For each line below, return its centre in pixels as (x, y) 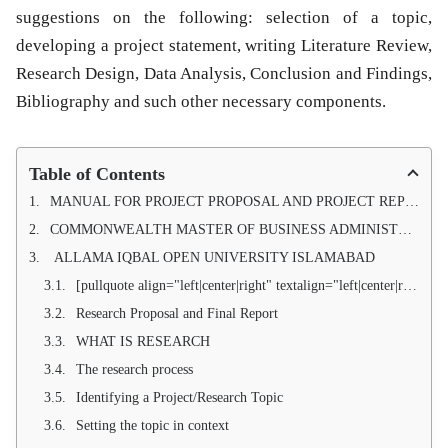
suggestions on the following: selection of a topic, (224, 18)
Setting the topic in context (152, 426)
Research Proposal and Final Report (177, 314)
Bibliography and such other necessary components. (201, 102)
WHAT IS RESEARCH (143, 342)
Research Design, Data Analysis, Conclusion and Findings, (224, 74)
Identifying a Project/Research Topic (179, 398)
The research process (134, 370)
